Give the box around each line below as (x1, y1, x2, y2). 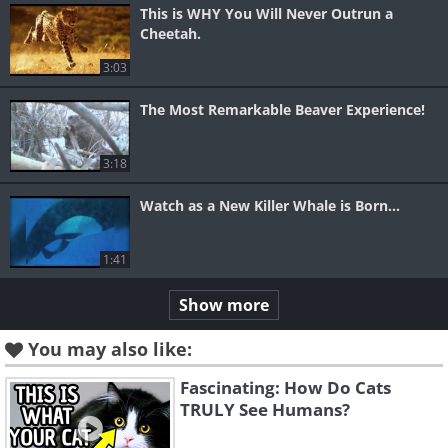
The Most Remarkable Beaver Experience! (140, 100, 425, 120)
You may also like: (28, 337, 192, 362)
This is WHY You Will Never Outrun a (140, 4, 393, 24)
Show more (179, 294, 269, 317)
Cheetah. (140, 24, 201, 44)
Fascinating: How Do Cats (180, 376, 391, 400)
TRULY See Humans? (180, 398, 350, 422)
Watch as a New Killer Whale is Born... (140, 196, 400, 216)
